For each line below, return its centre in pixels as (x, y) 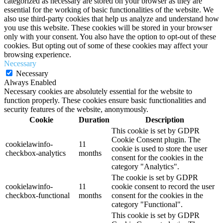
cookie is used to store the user (159, 148)
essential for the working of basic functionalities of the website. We (109, 9)
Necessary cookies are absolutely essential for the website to (98, 91)
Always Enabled (30, 82)
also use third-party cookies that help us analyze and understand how (111, 18)
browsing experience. (38, 54)
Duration (94, 119)
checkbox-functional (38, 195)
